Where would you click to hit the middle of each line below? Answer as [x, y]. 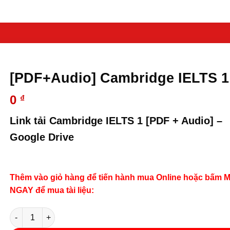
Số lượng [26, 212]
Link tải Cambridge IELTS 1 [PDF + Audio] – [116, 120]
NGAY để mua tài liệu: [52, 190]
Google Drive [42, 137]
